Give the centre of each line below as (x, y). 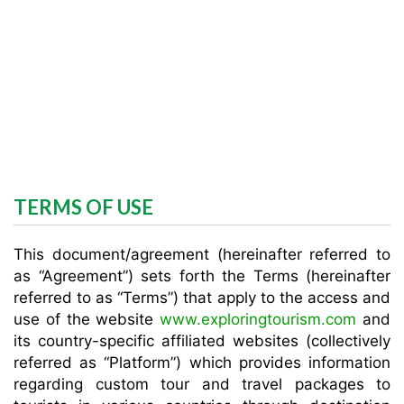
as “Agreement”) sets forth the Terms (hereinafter (202, 276)
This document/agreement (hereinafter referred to (202, 254)
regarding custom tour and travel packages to (202, 384)
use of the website (87, 319)
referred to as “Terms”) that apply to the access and (202, 298)
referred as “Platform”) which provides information (202, 363)
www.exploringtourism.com (258, 319)
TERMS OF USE (83, 207)
